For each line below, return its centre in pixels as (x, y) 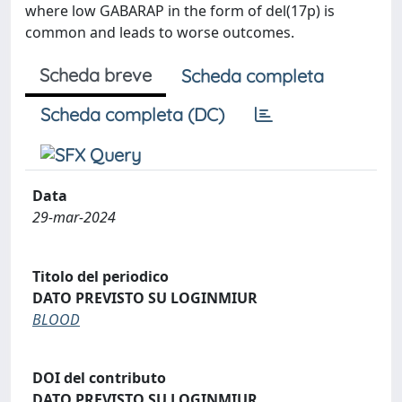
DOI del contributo (99, 378)
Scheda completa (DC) (132, 114)
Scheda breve (96, 75)
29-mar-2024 (74, 217)
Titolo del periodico (100, 276)
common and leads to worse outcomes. (160, 32)
